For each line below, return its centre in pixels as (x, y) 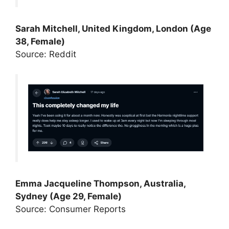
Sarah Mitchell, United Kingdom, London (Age (113, 29)
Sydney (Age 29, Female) (68, 197)
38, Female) (40, 42)
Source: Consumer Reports (71, 209)
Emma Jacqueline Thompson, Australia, (100, 184)
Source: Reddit (46, 54)
